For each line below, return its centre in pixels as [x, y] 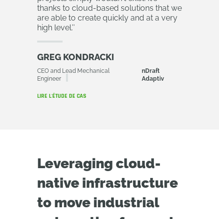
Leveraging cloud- [99, 164]
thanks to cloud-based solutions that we [109, 8]
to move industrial [98, 203]
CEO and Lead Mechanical [73, 71]
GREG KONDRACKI [76, 57]
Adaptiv [153, 79]
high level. [55, 28]
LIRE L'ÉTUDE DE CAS [62, 96]
